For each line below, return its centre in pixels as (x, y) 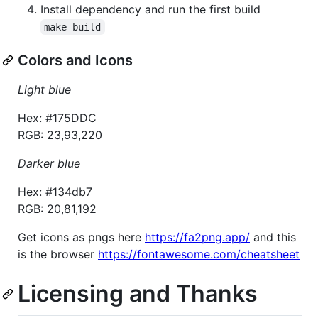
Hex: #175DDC (57, 117)
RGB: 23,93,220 (60, 135)
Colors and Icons (75, 60)
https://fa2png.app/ (197, 237)
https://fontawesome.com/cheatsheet (199, 254)
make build (73, 27)
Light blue (44, 89)
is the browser (58, 254)
